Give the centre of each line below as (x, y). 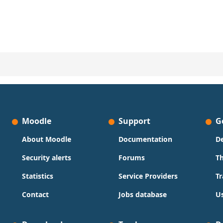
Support (135, 121)
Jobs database (143, 194)
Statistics (38, 176)
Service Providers (148, 176)
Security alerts (47, 158)
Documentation (146, 139)
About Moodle (47, 139)
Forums (132, 158)
